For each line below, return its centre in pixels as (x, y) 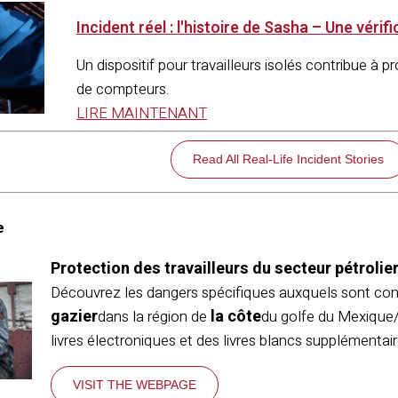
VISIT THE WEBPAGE (135, 385)
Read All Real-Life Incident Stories (288, 159)
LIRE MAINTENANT (142, 113)
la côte (236, 317)
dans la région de (154, 317)
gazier (74, 317)
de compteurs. (123, 89)
